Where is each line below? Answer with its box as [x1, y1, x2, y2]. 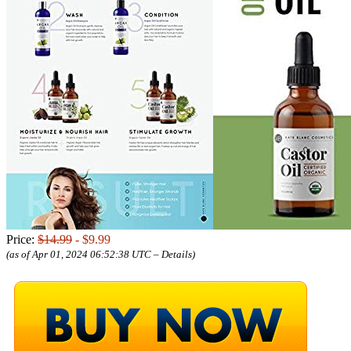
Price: [6, 232, 38, 246]
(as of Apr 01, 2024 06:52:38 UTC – [6, 248, 161, 260]
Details [161, 248, 192, 260]
